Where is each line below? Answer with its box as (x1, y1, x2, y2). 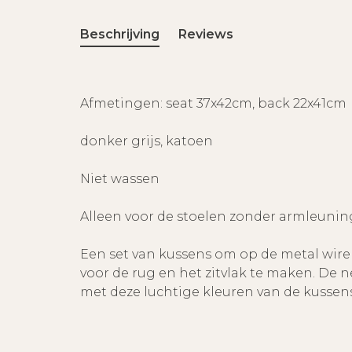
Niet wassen (80, 171, 159, 186)
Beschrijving (80, 27, 159, 42)
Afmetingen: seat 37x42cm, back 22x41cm (80, 96, 346, 111)
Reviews (178, 27, 233, 42)
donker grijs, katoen (80, 134, 213, 148)
